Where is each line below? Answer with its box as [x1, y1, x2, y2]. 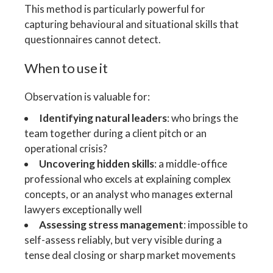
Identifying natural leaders [39, 111, 168, 124]
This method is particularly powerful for [24, 2, 206, 15]
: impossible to [183, 218, 249, 231]
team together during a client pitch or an [24, 126, 207, 140]
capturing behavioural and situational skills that [24, 17, 239, 30]
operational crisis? [24, 141, 108, 155]
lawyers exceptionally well [24, 202, 143, 216]
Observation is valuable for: [24, 90, 151, 103]
